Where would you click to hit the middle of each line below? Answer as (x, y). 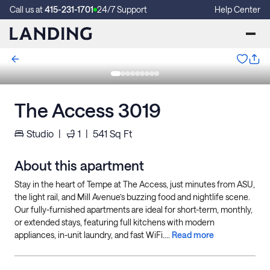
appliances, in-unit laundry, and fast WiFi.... (93, 235)
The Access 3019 (88, 110)
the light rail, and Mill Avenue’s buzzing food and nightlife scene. (132, 197)
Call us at (27, 9)
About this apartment (79, 165)
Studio (40, 133)
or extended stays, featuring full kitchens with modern (115, 222)
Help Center (237, 9)
